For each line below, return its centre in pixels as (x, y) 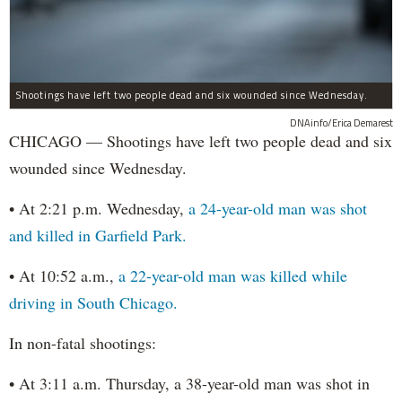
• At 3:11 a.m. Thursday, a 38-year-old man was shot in (189, 384)
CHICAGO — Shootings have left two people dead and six (201, 141)
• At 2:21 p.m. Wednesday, (99, 209)
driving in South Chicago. (93, 303)
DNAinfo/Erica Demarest (341, 123)
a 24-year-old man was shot (278, 209)
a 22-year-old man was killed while (233, 276)
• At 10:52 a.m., (64, 276)
